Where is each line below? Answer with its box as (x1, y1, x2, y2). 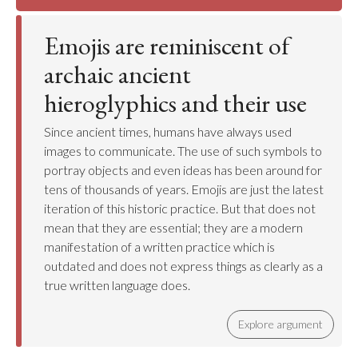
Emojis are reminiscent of (44, 29, 289, 62)
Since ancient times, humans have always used (44, 124, 292, 139)
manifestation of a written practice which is (44, 239, 275, 254)
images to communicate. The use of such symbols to (44, 143, 322, 158)
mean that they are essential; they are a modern (44, 220, 303, 235)
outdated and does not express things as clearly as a (44, 258, 323, 273)
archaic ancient (44, 58, 191, 91)
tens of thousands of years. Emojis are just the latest (44, 181, 324, 197)
